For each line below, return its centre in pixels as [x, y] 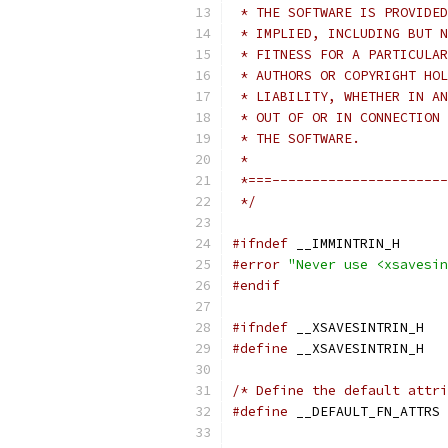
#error [256, 264]
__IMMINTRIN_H [344, 243]
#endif [256, 285]
